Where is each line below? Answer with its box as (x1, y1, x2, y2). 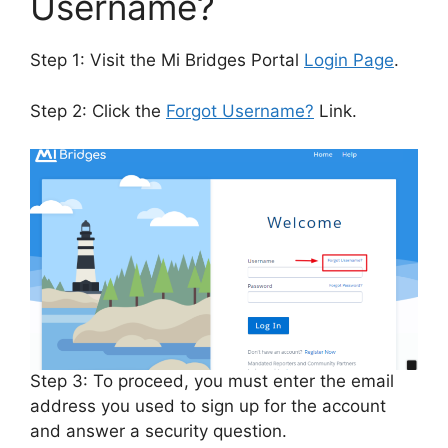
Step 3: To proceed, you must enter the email (30, 371, 394, 392)
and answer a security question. (30, 421, 287, 442)
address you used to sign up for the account (30, 396, 386, 417)
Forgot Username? (166, 100, 314, 121)
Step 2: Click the (30, 100, 166, 121)
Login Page (304, 50, 394, 71)
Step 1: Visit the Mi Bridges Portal (30, 50, 304, 71)
